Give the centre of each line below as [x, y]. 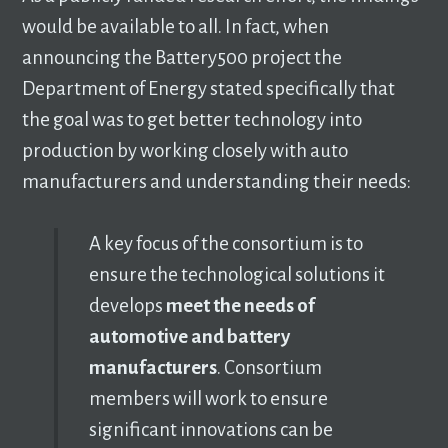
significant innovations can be [210, 430]
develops [127, 306]
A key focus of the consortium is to [225, 244]
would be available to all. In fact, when [176, 27]
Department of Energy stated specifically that [209, 89]
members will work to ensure [208, 399]
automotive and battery [189, 337]
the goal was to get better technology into [192, 120]
